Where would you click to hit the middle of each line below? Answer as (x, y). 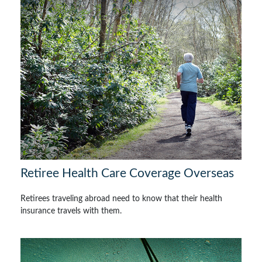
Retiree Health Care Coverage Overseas (127, 173)
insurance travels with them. (71, 211)
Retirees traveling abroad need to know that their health (121, 199)
